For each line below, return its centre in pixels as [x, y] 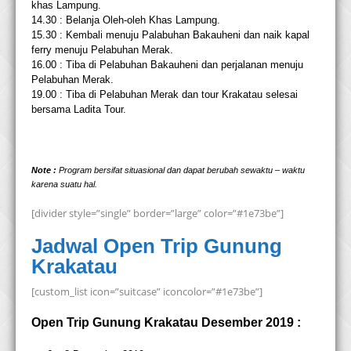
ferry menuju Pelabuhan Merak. [102, 50]
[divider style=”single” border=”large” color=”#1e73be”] [157, 213]
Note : [44, 170]
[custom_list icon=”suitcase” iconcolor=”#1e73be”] [147, 292]
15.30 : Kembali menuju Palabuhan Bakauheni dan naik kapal [170, 35]
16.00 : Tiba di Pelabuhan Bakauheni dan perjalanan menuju [167, 65]
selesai [280, 95]
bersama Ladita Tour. [79, 110]
